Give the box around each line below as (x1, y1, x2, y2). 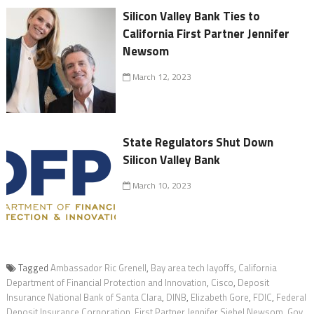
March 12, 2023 (130, 70, 192, 84)
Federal (275, 290, 306, 305)
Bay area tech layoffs (150, 261, 234, 275)
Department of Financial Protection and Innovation (6, 275, 207, 290)
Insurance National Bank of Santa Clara (6, 290, 162, 305)
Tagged (18, 261, 50, 275)
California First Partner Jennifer (123, 25, 290, 43)
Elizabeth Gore (190, 290, 249, 305)
